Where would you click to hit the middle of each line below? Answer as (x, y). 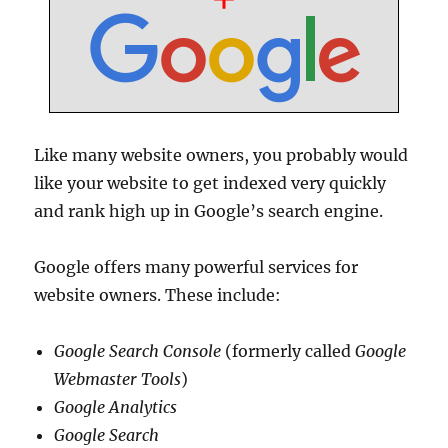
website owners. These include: (158, 295)
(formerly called (288, 351)
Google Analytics (116, 407)
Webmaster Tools (118, 379)
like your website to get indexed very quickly (210, 183)
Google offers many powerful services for (196, 267)
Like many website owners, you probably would (221, 155)
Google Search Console (138, 351)
